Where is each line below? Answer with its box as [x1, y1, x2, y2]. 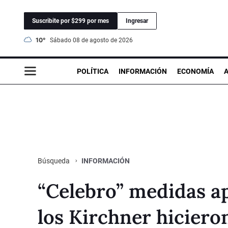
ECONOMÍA [177, 67, 214, 75]
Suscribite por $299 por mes [32, 17, 109, 24]
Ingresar [126, 17, 148, 24]
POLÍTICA [77, 67, 108, 75]
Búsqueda [38, 156, 71, 165]
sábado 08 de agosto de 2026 [53, 36, 133, 44]
